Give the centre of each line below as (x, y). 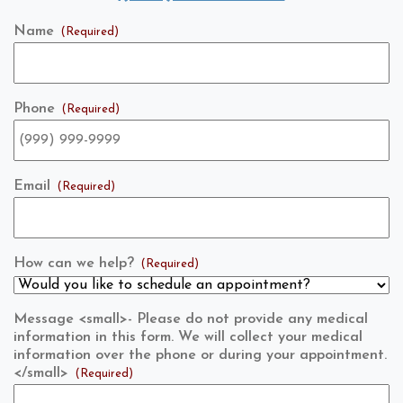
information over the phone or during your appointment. (200, 355)
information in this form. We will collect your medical (188, 337)
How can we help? (74, 263)
